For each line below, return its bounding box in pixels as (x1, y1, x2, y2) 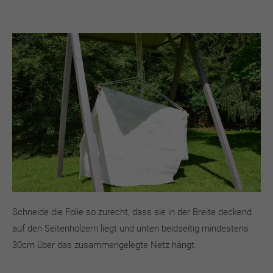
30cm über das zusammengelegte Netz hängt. (12, 239, 197, 250)
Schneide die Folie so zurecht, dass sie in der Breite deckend (12, 206, 252, 218)
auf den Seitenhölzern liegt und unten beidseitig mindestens (12, 222, 249, 234)
